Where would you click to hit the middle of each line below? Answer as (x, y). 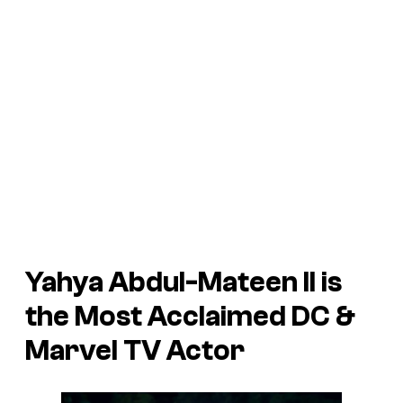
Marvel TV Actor (135, 351)
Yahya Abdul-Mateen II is (184, 283)
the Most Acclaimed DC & (190, 317)
